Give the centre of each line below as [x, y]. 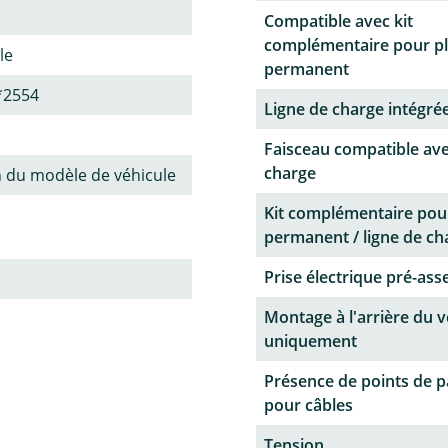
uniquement [310, 341]
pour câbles [308, 405]
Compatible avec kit [338, 21]
